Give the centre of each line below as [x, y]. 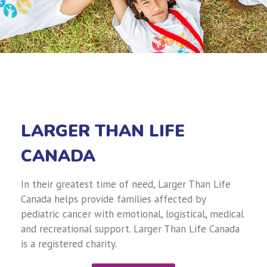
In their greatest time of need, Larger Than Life [126, 184]
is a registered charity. [69, 244]
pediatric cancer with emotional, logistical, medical [132, 214]
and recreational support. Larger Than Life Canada [130, 229]
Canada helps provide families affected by [113, 199]
